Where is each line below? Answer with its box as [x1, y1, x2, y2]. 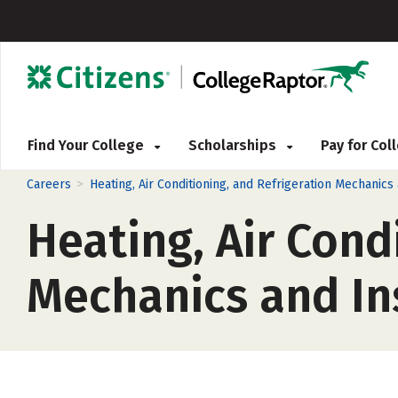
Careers [27, 177, 71, 192]
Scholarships [188, 137, 280, 154]
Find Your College [28, 137, 147, 154]
